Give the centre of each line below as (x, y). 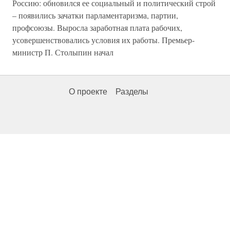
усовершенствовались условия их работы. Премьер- (103, 40)
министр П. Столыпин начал (63, 52)
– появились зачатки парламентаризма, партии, (95, 15)
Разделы (132, 92)
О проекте (88, 92)
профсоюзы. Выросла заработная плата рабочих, (97, 28)
